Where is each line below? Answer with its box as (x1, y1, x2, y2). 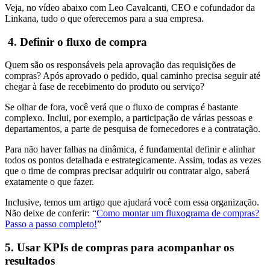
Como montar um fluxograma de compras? (96, 208, 259, 219)
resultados (5, 254, 55, 268)
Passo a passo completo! (5, 219, 97, 230)
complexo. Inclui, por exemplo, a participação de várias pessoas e (5, 113, 253, 124)
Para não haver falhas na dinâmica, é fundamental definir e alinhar (5, 144, 255, 155)
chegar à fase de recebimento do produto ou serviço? (5, 81, 204, 92)
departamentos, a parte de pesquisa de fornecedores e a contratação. (5, 124, 260, 134)
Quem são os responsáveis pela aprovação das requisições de (5, 60, 236, 71)
